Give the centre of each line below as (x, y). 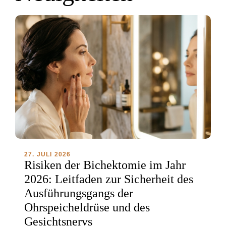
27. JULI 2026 (48, 154)
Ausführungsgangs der (79, 193)
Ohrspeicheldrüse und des (87, 207)
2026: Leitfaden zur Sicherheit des (109, 179)
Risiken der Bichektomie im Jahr (105, 165)
